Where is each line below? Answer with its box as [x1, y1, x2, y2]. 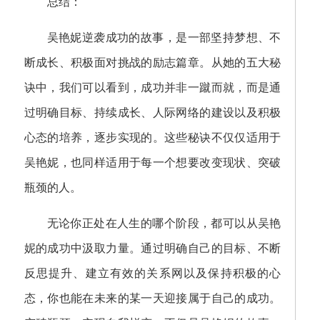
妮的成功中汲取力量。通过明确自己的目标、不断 [24, 242, 281, 254]
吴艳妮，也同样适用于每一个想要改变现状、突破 [24, 156, 281, 169]
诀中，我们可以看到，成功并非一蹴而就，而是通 [24, 81, 281, 94]
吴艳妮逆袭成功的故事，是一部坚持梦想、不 [46, 31, 281, 44]
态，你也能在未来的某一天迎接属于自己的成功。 [24, 292, 281, 304]
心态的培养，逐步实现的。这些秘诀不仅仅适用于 [24, 131, 281, 144]
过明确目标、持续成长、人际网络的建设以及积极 [24, 106, 281, 119]
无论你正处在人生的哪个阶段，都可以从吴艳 [46, 217, 281, 229]
